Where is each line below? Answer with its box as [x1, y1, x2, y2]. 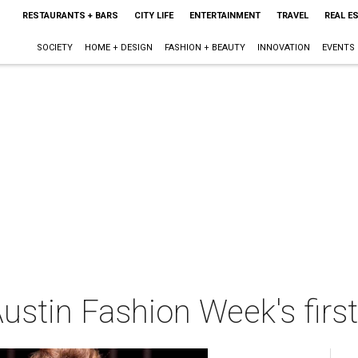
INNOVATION [257, 42, 310, 53]
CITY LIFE [133, 10, 173, 21]
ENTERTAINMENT [189, 10, 261, 21]
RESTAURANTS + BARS [22, 10, 118, 21]
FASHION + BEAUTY [164, 42, 245, 53]
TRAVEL [276, 10, 308, 21]
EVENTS [321, 42, 355, 53]
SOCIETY [36, 42, 73, 53]
